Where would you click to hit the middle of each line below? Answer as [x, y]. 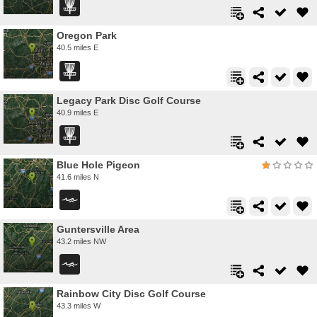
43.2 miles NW [81, 241]
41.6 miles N [78, 177]
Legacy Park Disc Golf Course [129, 100]
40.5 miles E [77, 48]
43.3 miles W [79, 306]
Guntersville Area [98, 229]
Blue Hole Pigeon [98, 165]
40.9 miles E [77, 112]
